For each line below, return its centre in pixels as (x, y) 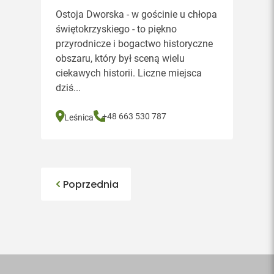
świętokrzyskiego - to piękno (117, 29)
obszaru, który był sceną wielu (120, 58)
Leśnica (79, 117)
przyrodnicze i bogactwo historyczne (135, 44)
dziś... (68, 88)
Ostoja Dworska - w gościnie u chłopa (137, 14)
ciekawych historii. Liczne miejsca (129, 73)
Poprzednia (91, 184)
